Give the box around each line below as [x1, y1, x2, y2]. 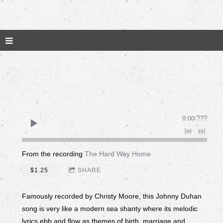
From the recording [22, 150, 85, 158]
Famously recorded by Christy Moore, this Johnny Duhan [22, 192, 202, 200]
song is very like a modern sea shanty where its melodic [22, 205, 198, 213]
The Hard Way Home [85, 150, 151, 158]
